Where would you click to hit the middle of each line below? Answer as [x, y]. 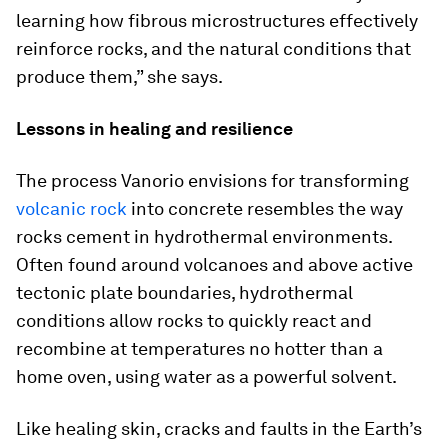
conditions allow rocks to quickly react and [194, 320]
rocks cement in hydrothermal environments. [204, 236]
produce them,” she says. [119, 76]
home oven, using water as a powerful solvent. [206, 376]
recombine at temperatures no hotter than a [199, 348]
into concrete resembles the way [265, 208]
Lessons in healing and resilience [154, 128]
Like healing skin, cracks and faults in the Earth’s [219, 428]
